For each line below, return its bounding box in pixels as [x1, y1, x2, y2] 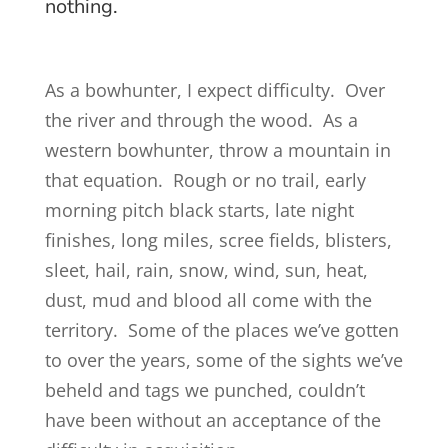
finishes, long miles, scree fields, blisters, [44, 228, 392, 252]
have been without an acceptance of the [44, 408, 381, 432]
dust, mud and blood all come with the [44, 288, 372, 312]
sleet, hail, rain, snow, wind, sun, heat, [44, 258, 368, 282]
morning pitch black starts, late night [44, 198, 354, 222]
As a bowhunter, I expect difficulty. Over [44, 78, 385, 102]
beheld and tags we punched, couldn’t [44, 378, 365, 402]
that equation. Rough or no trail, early [44, 168, 366, 192]
